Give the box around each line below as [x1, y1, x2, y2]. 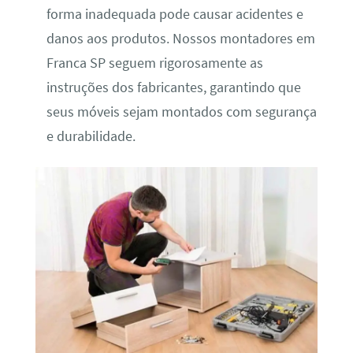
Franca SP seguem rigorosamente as [46, 54, 263, 72]
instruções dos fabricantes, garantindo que [46, 79, 301, 97]
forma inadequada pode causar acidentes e [46, 6, 303, 24]
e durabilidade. [46, 128, 136, 146]
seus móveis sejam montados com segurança [46, 103, 317, 121]
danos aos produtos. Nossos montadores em [46, 30, 315, 48]
